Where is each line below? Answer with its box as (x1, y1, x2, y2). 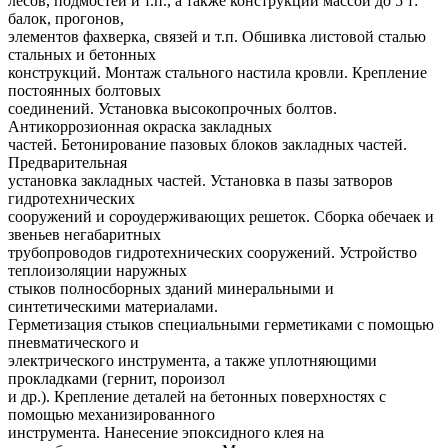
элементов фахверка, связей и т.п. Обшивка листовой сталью (8, 28, 426, 46)
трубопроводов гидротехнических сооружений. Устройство (8, 244, 417, 262)
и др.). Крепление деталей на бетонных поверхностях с (8, 388, 386, 406)
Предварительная (8, 154, 127, 172)
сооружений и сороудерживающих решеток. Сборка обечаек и (8, 208, 434, 226)
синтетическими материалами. (8, 298, 218, 316)
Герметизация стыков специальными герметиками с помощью (8, 316, 434, 334)
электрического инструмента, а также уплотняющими (8, 352, 377, 370)
